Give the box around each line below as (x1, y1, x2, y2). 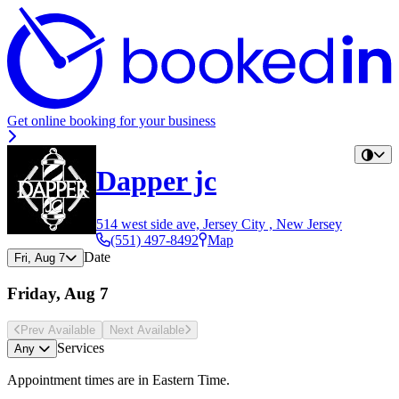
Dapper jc (96, 164, 216, 197)
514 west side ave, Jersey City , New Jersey (96, 216, 342, 232)
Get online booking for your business (7, 113, 216, 129)
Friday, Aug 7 (7, 283, 109, 303)
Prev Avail (20, 322, 74, 337)
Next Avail (110, 322, 163, 337)
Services (57, 339, 104, 355)
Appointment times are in (7, 371, 152, 387)
